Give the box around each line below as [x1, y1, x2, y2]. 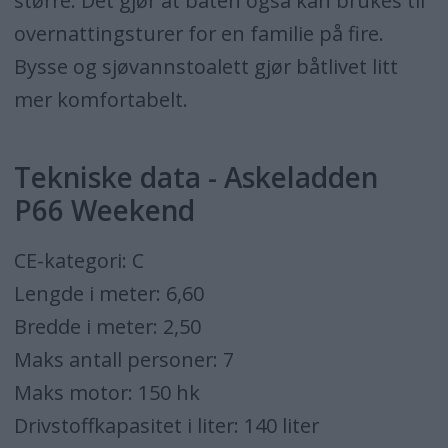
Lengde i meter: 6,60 [13, 280, 204, 308]
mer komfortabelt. [13, 85, 188, 113]
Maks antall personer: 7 [13, 346, 234, 374]
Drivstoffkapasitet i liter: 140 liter [13, 412, 319, 440]
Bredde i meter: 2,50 [13, 313, 201, 341]
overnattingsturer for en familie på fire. [13, 19, 384, 47]
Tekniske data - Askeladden [13, 158, 378, 197]
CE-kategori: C [13, 247, 144, 275]
